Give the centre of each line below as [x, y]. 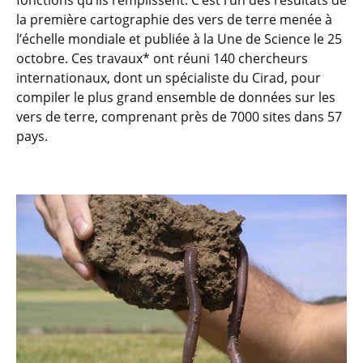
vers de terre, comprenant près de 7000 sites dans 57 [179, 117]
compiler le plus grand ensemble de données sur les [176, 97]
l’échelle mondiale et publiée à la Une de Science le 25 [179, 39]
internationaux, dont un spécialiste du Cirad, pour [169, 78]
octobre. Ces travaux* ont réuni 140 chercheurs [162, 58]
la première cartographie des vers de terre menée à [174, 19]
